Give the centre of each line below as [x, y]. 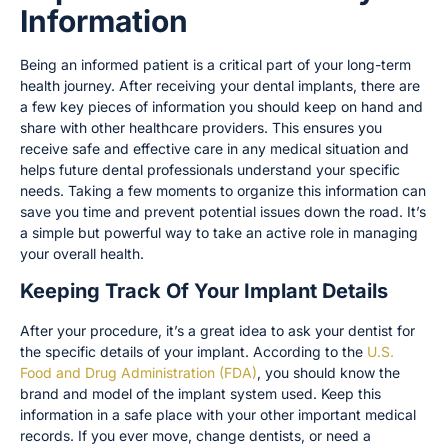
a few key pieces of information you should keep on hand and [221, 106]
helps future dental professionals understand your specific [210, 169]
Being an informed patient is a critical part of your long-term [215, 64]
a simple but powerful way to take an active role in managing [219, 232]
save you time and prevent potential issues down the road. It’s [223, 211]
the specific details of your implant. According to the [193, 352]
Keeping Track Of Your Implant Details [204, 291]
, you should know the [328, 373]
